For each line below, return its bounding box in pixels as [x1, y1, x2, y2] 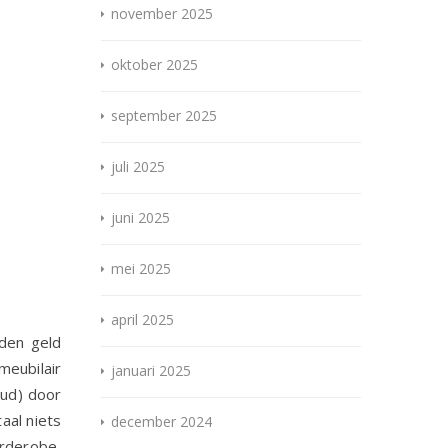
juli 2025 [111, 157, 165, 177]
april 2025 [111, 310, 174, 330]
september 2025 [111, 106, 217, 126]
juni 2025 [111, 208, 170, 228]
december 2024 [111, 412, 212, 432]
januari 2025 [111, 361, 191, 381]
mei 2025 [111, 259, 171, 279]
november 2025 [111, 4, 213, 24]
